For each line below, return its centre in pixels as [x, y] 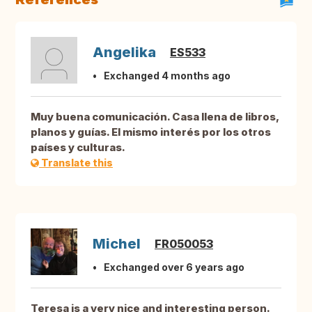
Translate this [76, 163]
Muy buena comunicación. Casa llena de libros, [155, 117]
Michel [117, 244]
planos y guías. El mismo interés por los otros [151, 132]
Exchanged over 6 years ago [174, 267]
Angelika [124, 53]
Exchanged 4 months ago [167, 76]
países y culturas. [78, 148]
